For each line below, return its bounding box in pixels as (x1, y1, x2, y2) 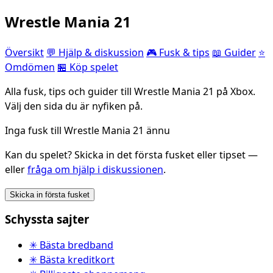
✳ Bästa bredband (29, 238, 113, 252)
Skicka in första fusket (10, 190, 90, 200)
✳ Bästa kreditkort (29, 252, 115, 266)
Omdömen (5, 60, 55, 74)
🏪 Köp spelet (57, 60, 118, 74)
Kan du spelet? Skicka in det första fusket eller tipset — (5, 148, 258, 162)
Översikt (5, 46, 44, 60)
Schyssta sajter (5, 211, 89, 227)
